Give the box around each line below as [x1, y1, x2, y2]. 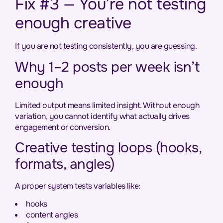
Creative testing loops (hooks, [15, 139, 201, 157]
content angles [26, 210, 78, 221]
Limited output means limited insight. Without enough [15, 100, 199, 111]
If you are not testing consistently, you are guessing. [15, 41, 197, 52]
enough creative [15, 13, 131, 34]
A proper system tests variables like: [15, 181, 140, 192]
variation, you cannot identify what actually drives [15, 111, 190, 121]
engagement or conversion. [15, 121, 111, 132]
